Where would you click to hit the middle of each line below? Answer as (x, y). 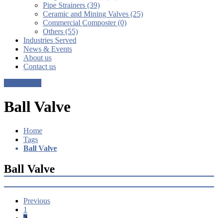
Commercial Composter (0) (85, 22)
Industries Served (50, 40)
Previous (37, 201)
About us (37, 57)
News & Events (48, 49)
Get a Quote (23, 83)
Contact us (40, 66)
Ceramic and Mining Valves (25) (93, 14)
